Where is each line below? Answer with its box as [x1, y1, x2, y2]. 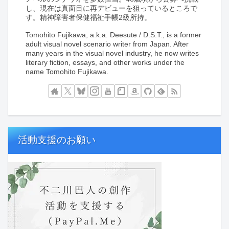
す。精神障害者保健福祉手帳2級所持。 [26, 13, 152, 22]
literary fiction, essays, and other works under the [26, 58, 185, 66]
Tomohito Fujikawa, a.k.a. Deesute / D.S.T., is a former [26, 30, 202, 39]
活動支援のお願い [18, 134, 96, 146]
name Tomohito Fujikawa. [26, 67, 109, 76]
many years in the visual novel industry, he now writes [26, 49, 199, 57]
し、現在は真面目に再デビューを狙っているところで [26, 4, 198, 13]
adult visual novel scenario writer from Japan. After [26, 39, 189, 48]
